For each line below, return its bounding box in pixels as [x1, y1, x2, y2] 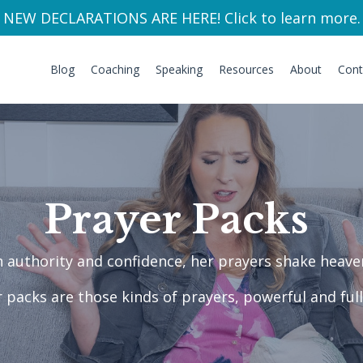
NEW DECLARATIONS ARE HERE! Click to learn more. [2, 8, 361, 28]
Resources [219, 62, 274, 78]
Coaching [91, 62, 139, 78]
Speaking [156, 62, 203, 78]
